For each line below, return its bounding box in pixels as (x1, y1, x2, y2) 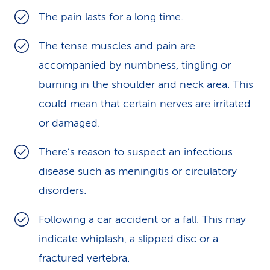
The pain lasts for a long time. (39, 11, 183, 23)
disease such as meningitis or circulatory (39, 165, 237, 177)
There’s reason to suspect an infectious (39, 146, 233, 158)
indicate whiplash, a (39, 233, 138, 245)
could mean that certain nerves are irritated (39, 98, 251, 110)
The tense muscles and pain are (39, 40, 195, 52)
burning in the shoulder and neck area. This (39, 78, 253, 90)
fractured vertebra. (39, 252, 130, 264)
